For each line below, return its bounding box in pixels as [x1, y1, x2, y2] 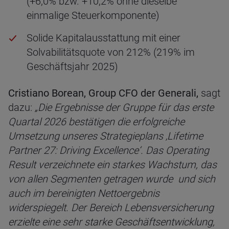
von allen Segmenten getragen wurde [8, 173, 173, 185]
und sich [173, 173, 215, 185]
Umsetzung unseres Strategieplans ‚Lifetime [8, 130, 203, 142]
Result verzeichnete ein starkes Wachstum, [8, 158, 200, 171]
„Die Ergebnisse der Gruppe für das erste [35, 101, 214, 113]
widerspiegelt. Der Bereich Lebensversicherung [8, 201, 214, 214]
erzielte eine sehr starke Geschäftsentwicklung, [8, 216, 215, 228]
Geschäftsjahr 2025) [27, 60, 118, 73]
